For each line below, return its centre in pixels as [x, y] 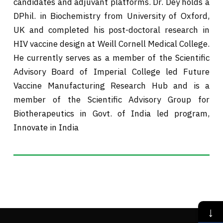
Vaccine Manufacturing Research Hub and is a [111, 86]
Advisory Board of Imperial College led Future [111, 72]
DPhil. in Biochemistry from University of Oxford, [111, 16]
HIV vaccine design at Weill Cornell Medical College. [111, 44]
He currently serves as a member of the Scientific [111, 58]
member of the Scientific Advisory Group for [111, 100]
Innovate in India [46, 128]
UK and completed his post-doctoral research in [111, 30]
